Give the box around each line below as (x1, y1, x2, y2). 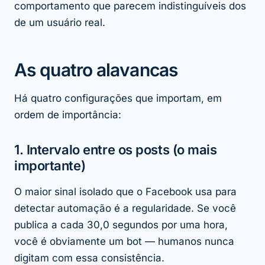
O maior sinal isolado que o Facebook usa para (14, 186, 237, 198)
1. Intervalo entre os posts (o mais (14, 142, 217, 158)
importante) (14, 158, 86, 174)
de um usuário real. (14, 17, 105, 29)
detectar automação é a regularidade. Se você (14, 202, 236, 215)
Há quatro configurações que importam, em (14, 92, 222, 105)
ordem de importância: (14, 109, 121, 121)
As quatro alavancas (14, 59, 177, 81)
